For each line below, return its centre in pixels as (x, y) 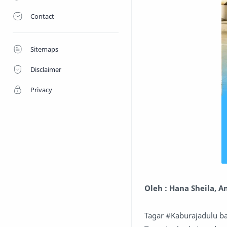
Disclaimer (46, 69)
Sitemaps (44, 49)
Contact (42, 16)
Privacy (41, 90)
